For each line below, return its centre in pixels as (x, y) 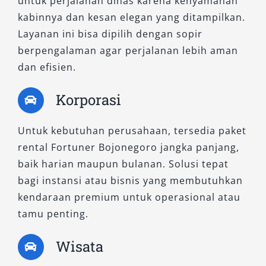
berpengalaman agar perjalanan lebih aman (128, 50)
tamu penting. (53, 213)
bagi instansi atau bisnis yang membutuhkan (130, 180)
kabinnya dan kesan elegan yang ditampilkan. (131, 17)
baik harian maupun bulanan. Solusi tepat (123, 164)
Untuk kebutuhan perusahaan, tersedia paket (132, 130)
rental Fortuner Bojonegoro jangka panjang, (128, 147)
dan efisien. (47, 67)
